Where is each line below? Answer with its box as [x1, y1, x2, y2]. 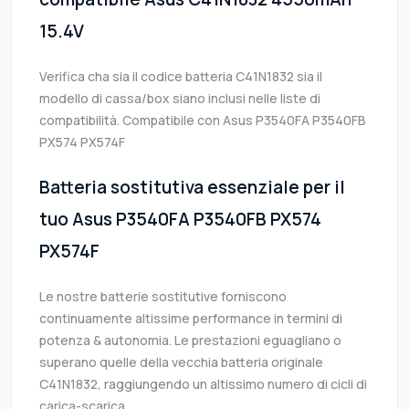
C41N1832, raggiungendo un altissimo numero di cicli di [39, 375, 367, 393]
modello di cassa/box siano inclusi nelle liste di [39, 89, 320, 108]
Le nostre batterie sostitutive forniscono [39, 288, 287, 306]
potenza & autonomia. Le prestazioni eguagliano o [39, 331, 341, 350]
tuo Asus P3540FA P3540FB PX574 [39, 207, 321, 232]
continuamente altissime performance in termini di [39, 309, 342, 328]
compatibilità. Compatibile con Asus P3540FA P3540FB [39, 111, 366, 130]
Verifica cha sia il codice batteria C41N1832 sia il [39, 68, 322, 86]
